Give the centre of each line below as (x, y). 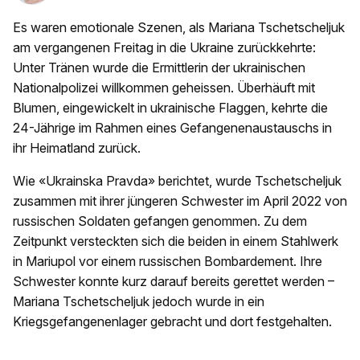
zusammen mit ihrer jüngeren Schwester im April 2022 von (180, 201)
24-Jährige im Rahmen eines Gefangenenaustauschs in (172, 128)
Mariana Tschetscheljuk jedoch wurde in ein (139, 302)
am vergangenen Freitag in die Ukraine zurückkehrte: (164, 48)
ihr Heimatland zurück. (78, 148)
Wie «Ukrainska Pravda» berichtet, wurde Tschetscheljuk (177, 181)
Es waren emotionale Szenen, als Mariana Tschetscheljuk (179, 28)
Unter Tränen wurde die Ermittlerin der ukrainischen (159, 68)
